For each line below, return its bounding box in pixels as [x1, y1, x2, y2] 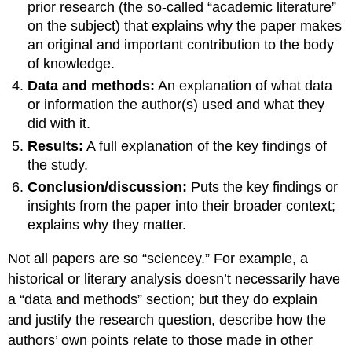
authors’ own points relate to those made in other [8, 332, 313, 348]
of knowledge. [27, 55, 115, 71]
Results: [27, 137, 84, 154]
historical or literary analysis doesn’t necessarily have [8, 270, 341, 287]
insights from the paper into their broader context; [27, 198, 336, 214]
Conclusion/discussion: [27, 179, 192, 196]
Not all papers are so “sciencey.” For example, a [8, 250, 309, 266]
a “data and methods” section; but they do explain [8, 291, 318, 307]
